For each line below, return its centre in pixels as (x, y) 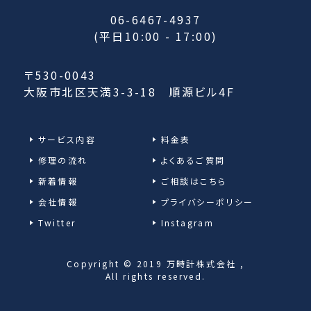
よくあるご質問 (193, 160)
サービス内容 (67, 140)
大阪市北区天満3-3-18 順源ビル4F (129, 92)
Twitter (57, 223)
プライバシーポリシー (207, 202)
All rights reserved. (155, 276)
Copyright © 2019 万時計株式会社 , (155, 264)
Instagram (187, 223)
